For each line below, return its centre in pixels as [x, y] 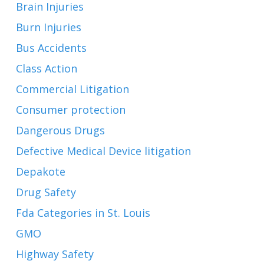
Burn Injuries [48, 27]
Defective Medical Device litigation [103, 151]
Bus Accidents [51, 48]
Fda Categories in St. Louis [83, 213]
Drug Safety [46, 192]
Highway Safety [55, 254]
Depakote [40, 171]
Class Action [46, 68]
